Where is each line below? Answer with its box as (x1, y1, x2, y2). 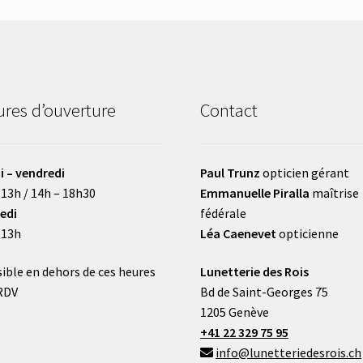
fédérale (200, 204, 247, 221)
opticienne (276, 224, 340, 241)
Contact (200, 99, 258, 122)
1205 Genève (200, 304, 270, 321)
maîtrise (310, 184, 360, 201)
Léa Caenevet (200, 224, 277, 241)
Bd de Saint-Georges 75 (200, 284, 329, 301)
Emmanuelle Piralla (200, 184, 310, 201)
